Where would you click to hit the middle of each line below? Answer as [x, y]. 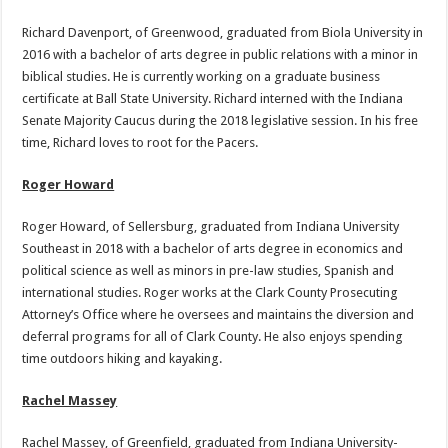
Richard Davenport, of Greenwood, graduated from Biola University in [223, 33]
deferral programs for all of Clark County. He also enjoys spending [213, 337]
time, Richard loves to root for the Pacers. [140, 143]
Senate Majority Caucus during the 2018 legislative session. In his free [220, 121]
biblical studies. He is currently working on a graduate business [201, 77]
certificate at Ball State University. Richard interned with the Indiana [213, 99]
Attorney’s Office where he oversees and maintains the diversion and [218, 315]
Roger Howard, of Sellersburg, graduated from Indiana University [211, 227]
